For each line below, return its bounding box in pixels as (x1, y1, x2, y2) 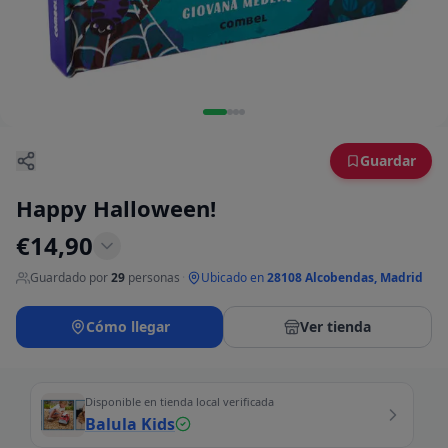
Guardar (360, 150, 416, 170)
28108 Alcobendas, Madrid (267, 268, 423, 286)
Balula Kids (85, 412, 175, 435)
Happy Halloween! (16, 192, 216, 223)
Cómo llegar (85, 316, 170, 336)
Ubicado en (201, 268, 264, 286)
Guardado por (30, 268, 108, 286)
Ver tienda (300, 316, 371, 336)
